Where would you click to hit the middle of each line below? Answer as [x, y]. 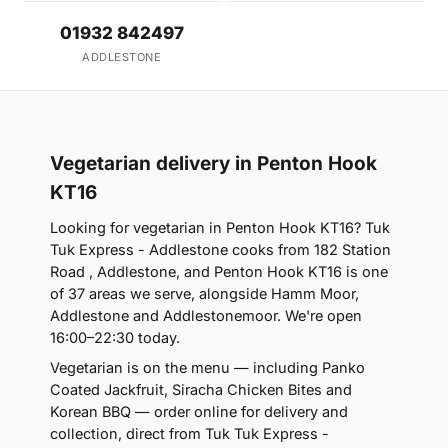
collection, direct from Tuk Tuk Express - [189, 433]
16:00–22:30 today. [115, 337]
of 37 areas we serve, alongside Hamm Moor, [204, 293]
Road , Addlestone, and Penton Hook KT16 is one [219, 271]
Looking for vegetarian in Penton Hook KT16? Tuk [220, 227]
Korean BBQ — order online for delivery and [199, 411]
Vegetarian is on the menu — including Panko [207, 367]
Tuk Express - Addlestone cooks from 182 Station [220, 249]
